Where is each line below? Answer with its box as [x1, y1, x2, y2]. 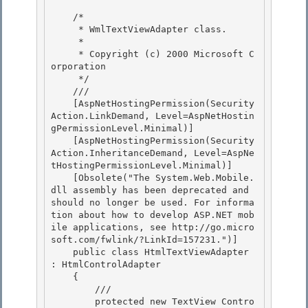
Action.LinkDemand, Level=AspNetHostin [51, 111, 254, 122]
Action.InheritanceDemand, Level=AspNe [51, 148, 254, 159]
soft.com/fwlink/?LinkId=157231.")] [51, 234, 238, 245]
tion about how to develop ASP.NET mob [51, 210, 254, 221]
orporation [51, 61, 111, 72]
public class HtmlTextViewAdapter [51, 247, 73, 258]
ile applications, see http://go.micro [51, 222, 254, 233]
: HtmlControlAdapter [51, 259, 161, 270]
